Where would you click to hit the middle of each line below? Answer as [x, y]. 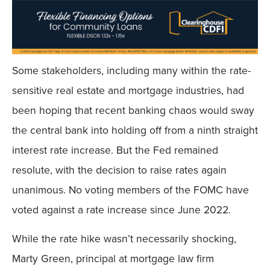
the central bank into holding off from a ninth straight [135, 130]
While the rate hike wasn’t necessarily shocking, [124, 238]
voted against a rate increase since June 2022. [121, 210]
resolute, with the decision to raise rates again [119, 170]
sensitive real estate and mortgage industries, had [128, 91]
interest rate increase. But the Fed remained [115, 150]
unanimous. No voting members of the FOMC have [130, 190]
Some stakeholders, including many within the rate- [131, 71]
